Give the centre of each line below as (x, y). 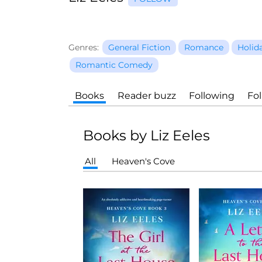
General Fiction (139, 47)
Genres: (84, 47)
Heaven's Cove (143, 161)
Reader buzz (146, 96)
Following (211, 96)
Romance (204, 47)
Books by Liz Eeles (146, 135)
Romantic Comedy (114, 65)
